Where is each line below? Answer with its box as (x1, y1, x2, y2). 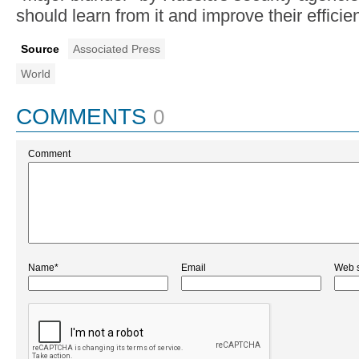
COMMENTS (16, 104, 147, 129)
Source (21, 42, 59, 55)
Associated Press (73, 42, 160, 55)
